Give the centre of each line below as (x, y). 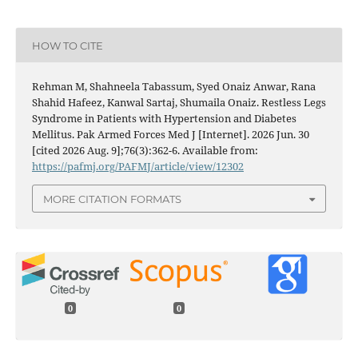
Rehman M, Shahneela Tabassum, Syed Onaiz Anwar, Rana (173, 87)
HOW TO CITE (67, 45)
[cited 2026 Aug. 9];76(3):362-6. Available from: (145, 151)
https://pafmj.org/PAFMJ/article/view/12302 (137, 167)
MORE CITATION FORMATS (112, 199)
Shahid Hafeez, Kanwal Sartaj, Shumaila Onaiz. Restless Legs (179, 103)
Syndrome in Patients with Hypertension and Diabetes (164, 119)
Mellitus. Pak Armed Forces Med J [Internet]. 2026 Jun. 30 (170, 135)
